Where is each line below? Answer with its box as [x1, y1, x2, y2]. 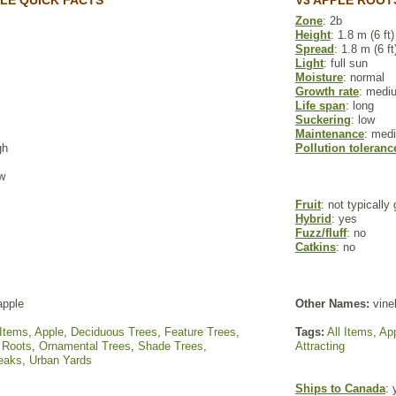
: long [346, 99, 374, 112]
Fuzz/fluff [295, 226, 346, 240]
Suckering [295, 113, 351, 126]
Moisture [295, 71, 343, 84]
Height [295, 28, 331, 42]
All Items [327, 325, 373, 339]
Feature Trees [164, 325, 236, 339]
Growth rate [295, 85, 359, 98]
